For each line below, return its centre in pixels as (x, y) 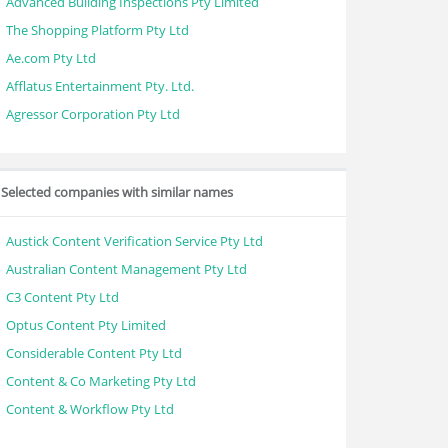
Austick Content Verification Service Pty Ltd (134, 241)
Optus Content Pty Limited (86, 325)
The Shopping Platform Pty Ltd (97, 30)
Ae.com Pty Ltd (51, 58)
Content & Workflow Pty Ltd (90, 409)
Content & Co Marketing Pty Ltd (101, 381)
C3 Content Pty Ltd (62, 297)
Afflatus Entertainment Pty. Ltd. (100, 86)
